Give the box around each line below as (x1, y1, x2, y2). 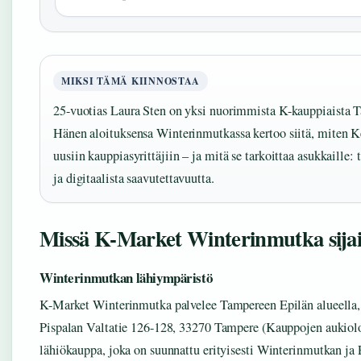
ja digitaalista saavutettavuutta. (53, 169, 214, 188)
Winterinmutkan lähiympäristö (39, 268, 213, 288)
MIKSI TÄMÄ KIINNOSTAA (61, 74, 201, 89)
